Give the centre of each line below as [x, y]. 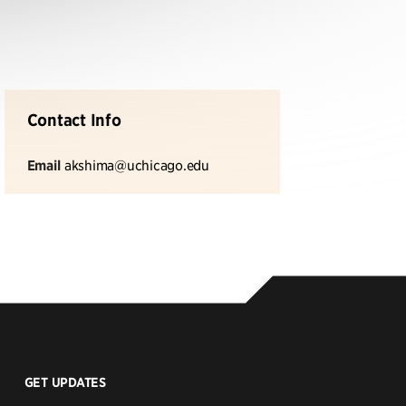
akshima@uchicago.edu [136, 164]
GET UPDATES [65, 383]
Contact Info [74, 120]
